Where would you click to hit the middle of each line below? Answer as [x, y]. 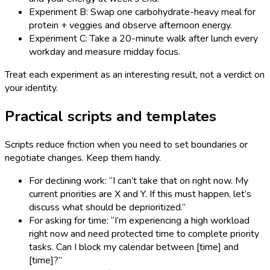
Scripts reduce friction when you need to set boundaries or [126, 145]
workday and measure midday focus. [105, 52]
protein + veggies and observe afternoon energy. [130, 26]
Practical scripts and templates [111, 117]
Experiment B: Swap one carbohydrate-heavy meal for [142, 12]
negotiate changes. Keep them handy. [83, 158]
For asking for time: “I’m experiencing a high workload [139, 221]
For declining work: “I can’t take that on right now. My [139, 181]
